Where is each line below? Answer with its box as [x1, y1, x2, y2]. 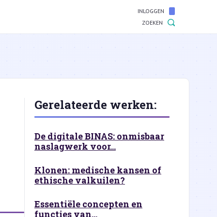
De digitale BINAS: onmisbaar [34, 130, 164, 142]
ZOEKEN [142, 19, 163, 26]
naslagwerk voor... [34, 140, 116, 152]
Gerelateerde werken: [34, 97, 156, 112]
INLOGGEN [138, 7, 164, 15]
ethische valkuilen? [34, 174, 125, 186]
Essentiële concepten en [34, 198, 142, 210]
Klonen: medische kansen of [34, 164, 161, 176]
